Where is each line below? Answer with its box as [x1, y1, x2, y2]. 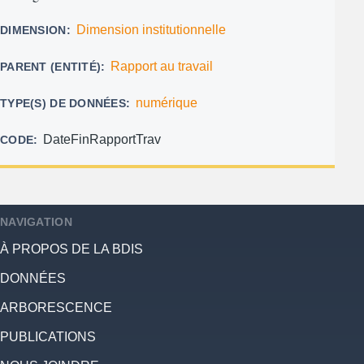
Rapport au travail [110, 58, 214, 73]
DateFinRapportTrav [43, 132, 162, 146]
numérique [136, 95, 198, 110]
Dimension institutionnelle [76, 22, 226, 37]
